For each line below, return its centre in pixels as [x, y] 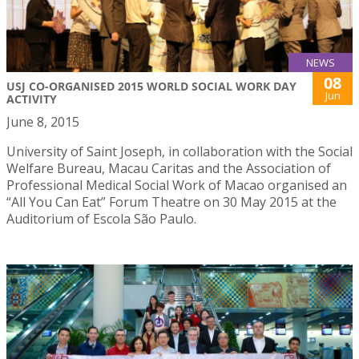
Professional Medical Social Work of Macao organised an [177, 186]
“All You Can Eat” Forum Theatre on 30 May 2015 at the [171, 202]
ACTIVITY [32, 99]
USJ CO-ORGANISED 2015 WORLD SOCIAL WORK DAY [151, 87]
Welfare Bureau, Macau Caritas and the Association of [169, 169]
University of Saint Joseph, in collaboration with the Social [179, 152]
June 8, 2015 [43, 122]
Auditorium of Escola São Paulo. [101, 219]
